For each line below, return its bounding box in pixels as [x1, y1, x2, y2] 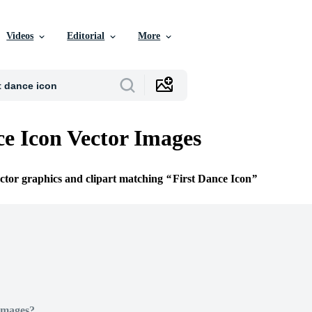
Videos [6, 31, 34, 41]
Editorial [67, 31, 105, 41]
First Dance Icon [173, 173, 251, 185]
